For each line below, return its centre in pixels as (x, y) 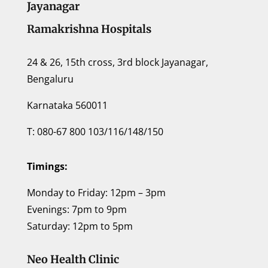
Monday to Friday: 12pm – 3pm (96, 192)
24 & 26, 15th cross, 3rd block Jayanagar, (117, 62)
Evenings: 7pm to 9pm (77, 209)
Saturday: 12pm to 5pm (80, 226)
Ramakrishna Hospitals (89, 29)
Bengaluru (50, 79)
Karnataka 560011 (67, 105)
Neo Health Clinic (73, 259)
